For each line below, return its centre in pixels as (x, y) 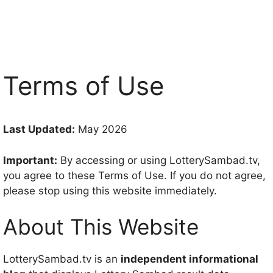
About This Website (101, 227)
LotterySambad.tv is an (62, 259)
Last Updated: (39, 129)
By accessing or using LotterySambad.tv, (159, 160)
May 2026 (101, 129)
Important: (30, 160)
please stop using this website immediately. (110, 190)
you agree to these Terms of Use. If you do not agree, (134, 175)
